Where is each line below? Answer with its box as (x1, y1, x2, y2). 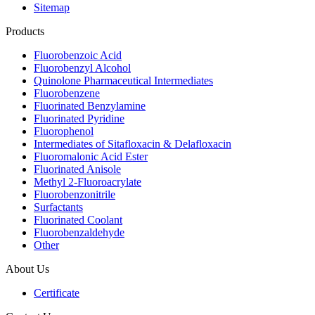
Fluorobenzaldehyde (34, 226, 124, 238)
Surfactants (34, 200, 83, 213)
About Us (6, 262, 49, 275)
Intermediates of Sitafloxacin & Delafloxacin (34, 137, 231, 150)
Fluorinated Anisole (34, 162, 121, 175)
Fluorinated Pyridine (34, 112, 124, 124)
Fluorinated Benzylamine (34, 99, 146, 112)
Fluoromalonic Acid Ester (34, 150, 148, 162)
